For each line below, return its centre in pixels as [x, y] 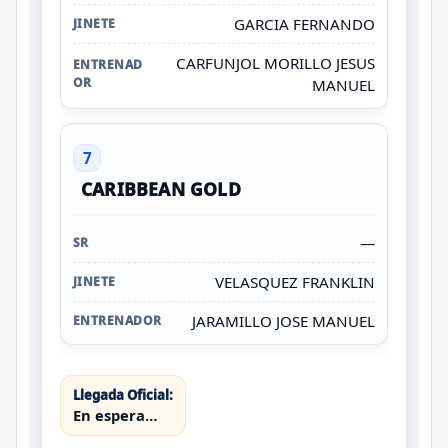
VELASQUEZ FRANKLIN [295, 281]
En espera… [115, 414]
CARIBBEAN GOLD [161, 188]
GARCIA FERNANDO [304, 23]
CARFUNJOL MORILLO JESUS [275, 62]
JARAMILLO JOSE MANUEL [283, 320]
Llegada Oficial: [123, 394]
